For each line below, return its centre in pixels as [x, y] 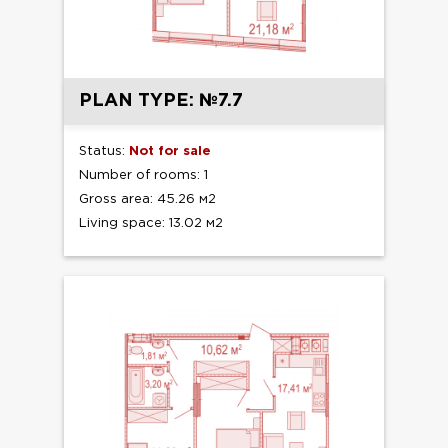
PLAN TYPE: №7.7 [161, 100]
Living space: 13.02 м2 [151, 223]
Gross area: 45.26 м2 [147, 199]
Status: [104, 151]
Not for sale [170, 151]
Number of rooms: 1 [143, 175]
